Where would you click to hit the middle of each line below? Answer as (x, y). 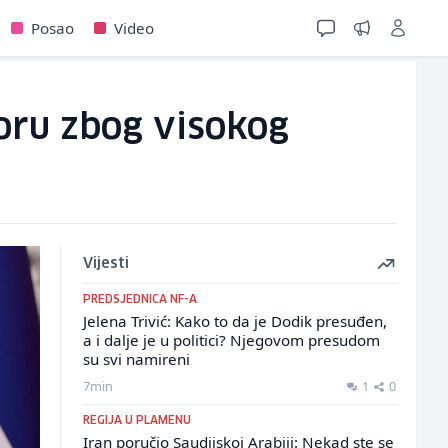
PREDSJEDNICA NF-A (139, 299)
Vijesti (105, 264)
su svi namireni (136, 359)
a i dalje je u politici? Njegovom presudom (231, 340)
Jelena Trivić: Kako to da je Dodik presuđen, (234, 321)
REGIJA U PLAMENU (136, 420)
